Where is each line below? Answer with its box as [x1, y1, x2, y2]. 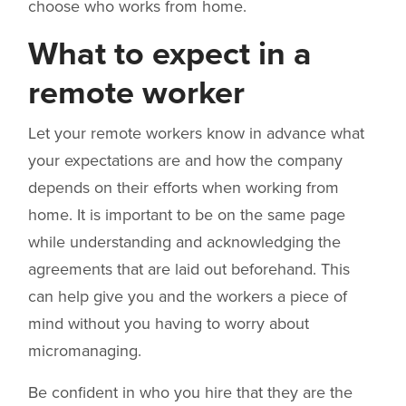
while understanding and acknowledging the [28, 231, 341, 252]
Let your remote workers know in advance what [28, 122, 364, 143]
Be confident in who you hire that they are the [28, 382, 353, 402]
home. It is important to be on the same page [28, 204, 345, 225]
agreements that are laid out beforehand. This [28, 258, 350, 279]
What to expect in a [28, 34, 312, 73]
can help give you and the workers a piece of [28, 285, 347, 306]
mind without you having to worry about [28, 313, 309, 333]
